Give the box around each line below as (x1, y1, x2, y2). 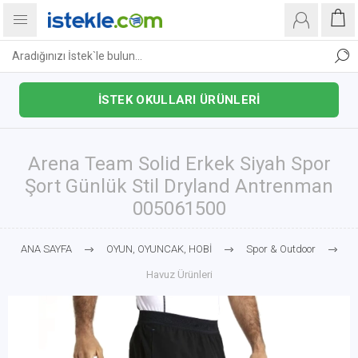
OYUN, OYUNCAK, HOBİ (105, 243, 212, 255)
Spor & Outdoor (245, 243, 316, 255)
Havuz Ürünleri (145, 268, 213, 280)
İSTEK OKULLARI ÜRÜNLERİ (97, 93, 261, 107)
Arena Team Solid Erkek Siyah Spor (27, 153, 331, 175)
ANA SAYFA (20, 243, 72, 255)
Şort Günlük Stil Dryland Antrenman (25, 175, 333, 197)
